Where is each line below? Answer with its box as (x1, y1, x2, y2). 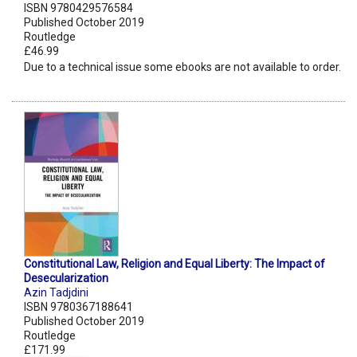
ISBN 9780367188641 (24, 300, 133, 314)
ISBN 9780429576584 (24, 2, 133, 15)
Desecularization (24, 272, 108, 285)
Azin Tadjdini (24, 286, 88, 300)
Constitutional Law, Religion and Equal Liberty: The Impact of (24, 257, 325, 271)
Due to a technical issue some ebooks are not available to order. (24, 61, 341, 74)
